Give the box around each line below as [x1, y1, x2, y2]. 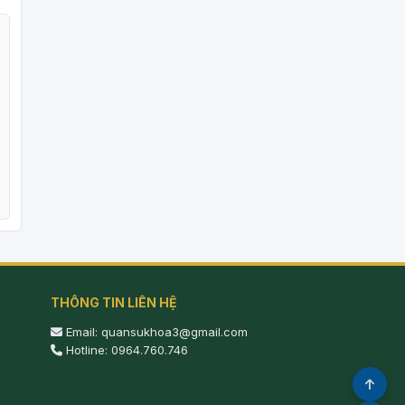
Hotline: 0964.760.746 [62, 343, 188, 357]
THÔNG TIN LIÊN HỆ [51, 295, 177, 310]
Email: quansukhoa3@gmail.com [62, 325, 248, 339]
